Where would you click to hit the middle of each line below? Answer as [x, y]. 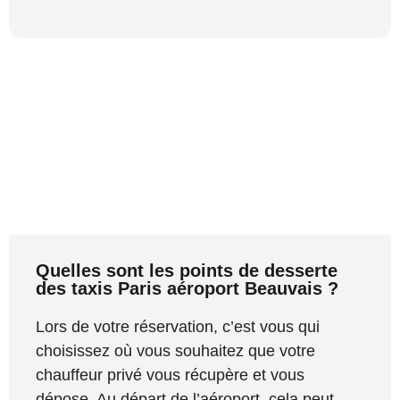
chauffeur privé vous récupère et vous [170, 375]
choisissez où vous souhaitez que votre [175, 351]
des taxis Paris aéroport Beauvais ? [187, 289]
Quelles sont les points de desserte [187, 271]
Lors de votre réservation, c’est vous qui [178, 327]
